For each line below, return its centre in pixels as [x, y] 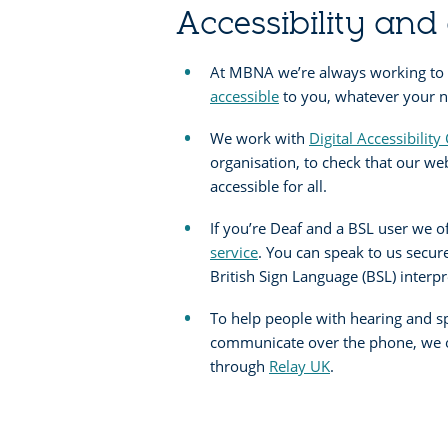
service [234, 251]
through [239, 365]
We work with [259, 137]
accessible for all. [268, 185]
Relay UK [299, 365]
